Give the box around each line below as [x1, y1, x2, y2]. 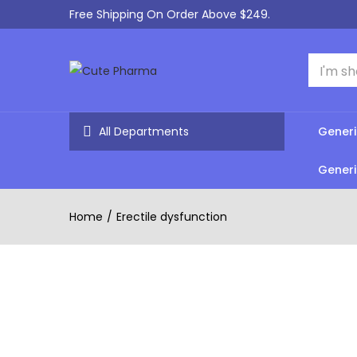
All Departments [99, 124, 189, 139]
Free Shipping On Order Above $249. [69, 6, 270, 22]
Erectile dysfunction [116, 209, 227, 225]
